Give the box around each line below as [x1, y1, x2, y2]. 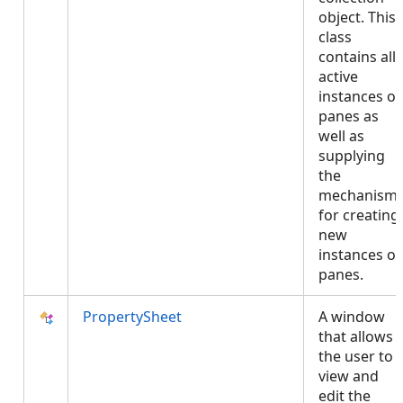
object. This [318, 7, 396, 27]
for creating [318, 205, 399, 225]
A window [318, 307, 385, 327]
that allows [318, 327, 393, 346]
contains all [318, 47, 396, 67]
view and [318, 366, 379, 386]
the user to [318, 346, 393, 366]
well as [318, 126, 364, 146]
